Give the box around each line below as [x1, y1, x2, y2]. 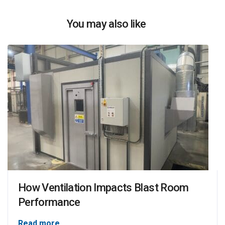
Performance [18, 195, 80, 208]
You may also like [66, 17, 146, 30]
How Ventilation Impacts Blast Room [18, 181, 189, 194]
